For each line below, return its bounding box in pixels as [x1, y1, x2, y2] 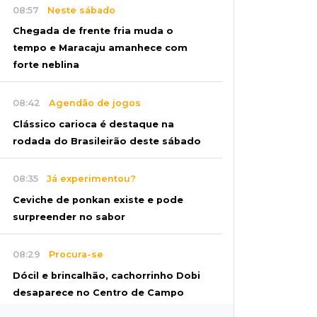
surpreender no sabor [13, 211, 125, 222]
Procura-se [40, 249, 103, 260]
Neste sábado [39, 4, 115, 16]
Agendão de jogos [40, 97, 141, 108]
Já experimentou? [38, 173, 136, 185]
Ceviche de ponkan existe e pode [13, 194, 183, 205]
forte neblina [13, 59, 79, 71]
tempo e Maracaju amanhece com [13, 42, 188, 54]
